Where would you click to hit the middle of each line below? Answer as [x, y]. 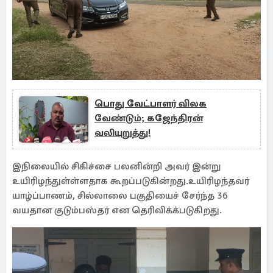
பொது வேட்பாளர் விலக [151, 104]
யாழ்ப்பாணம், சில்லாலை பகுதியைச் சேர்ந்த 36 [120, 196]
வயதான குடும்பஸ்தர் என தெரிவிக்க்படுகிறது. [117, 210]
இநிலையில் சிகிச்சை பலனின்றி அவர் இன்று [116, 166]
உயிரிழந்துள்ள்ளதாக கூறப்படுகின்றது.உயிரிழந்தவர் [131, 181]
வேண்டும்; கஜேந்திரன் [149, 118]
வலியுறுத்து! [122, 133]
